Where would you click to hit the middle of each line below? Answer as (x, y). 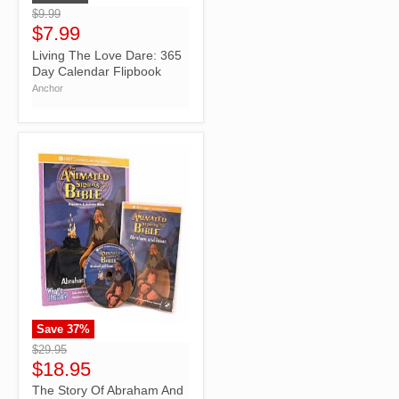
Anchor (48, 89)
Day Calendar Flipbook (97, 71)
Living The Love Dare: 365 (107, 55)
